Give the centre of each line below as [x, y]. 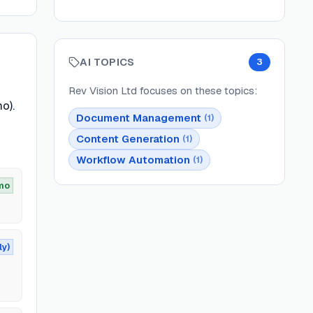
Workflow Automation [133, 160]
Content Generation [128, 139]
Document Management [139, 118]
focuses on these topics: [197, 90]
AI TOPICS [107, 62]
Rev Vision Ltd [103, 90]
